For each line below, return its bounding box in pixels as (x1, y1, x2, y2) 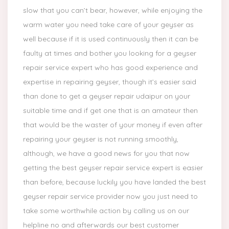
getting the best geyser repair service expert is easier (23, 163, 203, 172)
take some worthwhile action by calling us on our (23, 206, 189, 215)
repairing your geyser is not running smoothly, (23, 134, 178, 144)
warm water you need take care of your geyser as (23, 20, 194, 29)
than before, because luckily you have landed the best (23, 177, 206, 187)
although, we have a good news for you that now (23, 149, 190, 158)
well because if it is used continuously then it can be (23, 34, 198, 43)
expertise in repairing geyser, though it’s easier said (23, 77, 196, 86)
